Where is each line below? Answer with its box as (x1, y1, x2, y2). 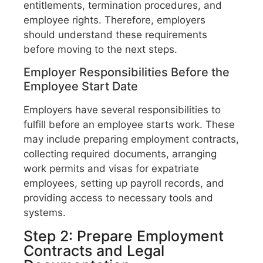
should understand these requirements (23, 28, 207, 41)
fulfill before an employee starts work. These (23, 119, 235, 131)
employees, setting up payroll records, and (23, 177, 224, 190)
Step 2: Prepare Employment (23, 227, 224, 245)
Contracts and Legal (23, 241, 164, 259)
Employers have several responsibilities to (23, 104, 221, 116)
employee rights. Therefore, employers (23, 14, 205, 26)
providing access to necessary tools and (23, 192, 213, 204)
